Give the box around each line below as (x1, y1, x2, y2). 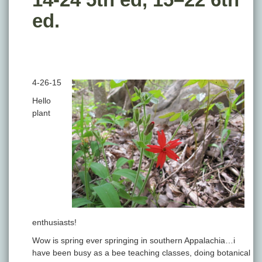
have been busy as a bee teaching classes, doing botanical (32, 248, 250, 258)
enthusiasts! (32, 218, 77, 227)
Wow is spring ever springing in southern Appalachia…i (32, 236, 235, 246)
